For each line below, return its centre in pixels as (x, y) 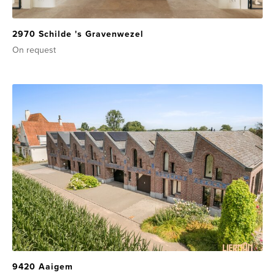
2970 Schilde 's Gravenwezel (78, 34)
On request (34, 50)
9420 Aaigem (43, 267)
